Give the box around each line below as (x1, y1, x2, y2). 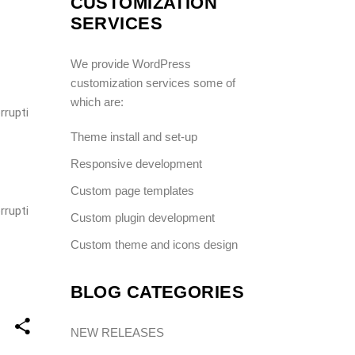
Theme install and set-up (70, 129, 197, 143)
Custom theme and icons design (70, 237, 238, 251)
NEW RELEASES (70, 325, 164, 339)
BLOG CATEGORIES (70, 281, 245, 302)
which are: (70, 94, 124, 109)
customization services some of (70, 75, 235, 90)
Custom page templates (70, 183, 194, 197)
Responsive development (70, 156, 202, 170)
